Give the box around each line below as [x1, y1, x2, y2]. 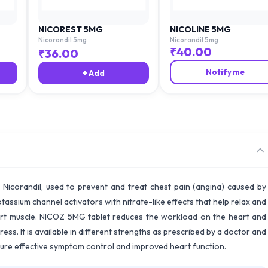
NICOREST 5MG [38, 23, 103, 35]
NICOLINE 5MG [169, 23, 231, 35]
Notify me [205, 67, 245, 77]
